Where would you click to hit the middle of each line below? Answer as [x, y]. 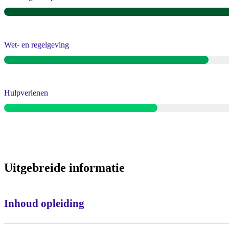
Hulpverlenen [26, 93]
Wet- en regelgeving [37, 45]
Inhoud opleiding [44, 204]
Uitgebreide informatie [64, 168]
